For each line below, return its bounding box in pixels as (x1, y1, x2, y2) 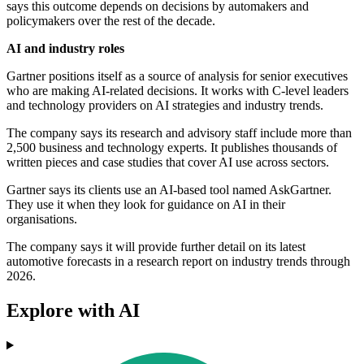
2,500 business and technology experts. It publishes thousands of (6, 141, 337, 155)
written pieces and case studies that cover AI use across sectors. (6, 155, 329, 170)
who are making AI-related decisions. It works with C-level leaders (6, 84, 349, 98)
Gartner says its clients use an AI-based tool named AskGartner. (6, 183, 331, 197)
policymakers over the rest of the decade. (6, 14, 215, 28)
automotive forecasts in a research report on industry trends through (6, 254, 350, 269)
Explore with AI (6, 300, 140, 322)
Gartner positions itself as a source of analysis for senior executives (6, 69, 348, 84)
